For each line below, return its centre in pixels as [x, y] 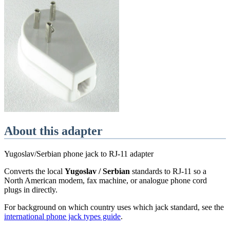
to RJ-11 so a [184, 171]
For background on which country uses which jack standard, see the [114, 207]
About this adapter [53, 131]
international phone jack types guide [62, 216]
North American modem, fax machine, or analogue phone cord [106, 180]
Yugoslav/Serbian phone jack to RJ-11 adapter [79, 154]
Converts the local [34, 171]
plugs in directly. [31, 189]
